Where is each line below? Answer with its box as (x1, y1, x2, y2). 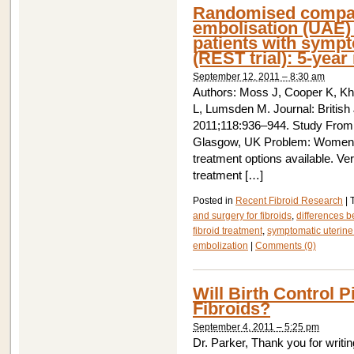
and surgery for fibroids (193, 210, 292, 221)
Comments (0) (255, 240, 316, 251)
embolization (193, 240, 248, 251)
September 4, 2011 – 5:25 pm (193, 322, 319, 333)
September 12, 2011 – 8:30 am (193, 71, 325, 82)
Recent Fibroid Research (235, 195, 343, 206)
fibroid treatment (193, 225, 262, 236)
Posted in (193, 195, 235, 206)
